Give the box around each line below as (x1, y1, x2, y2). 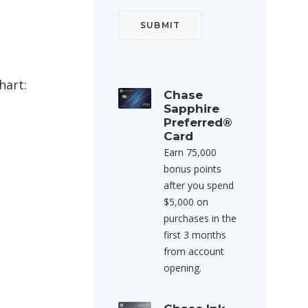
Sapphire (164, 102, 219, 115)
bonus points (164, 162, 221, 175)
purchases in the (164, 212, 236, 225)
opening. (164, 261, 201, 274)
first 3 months (164, 228, 226, 241)
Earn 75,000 (164, 146, 217, 159)
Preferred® (164, 115, 232, 129)
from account (164, 245, 224, 258)
